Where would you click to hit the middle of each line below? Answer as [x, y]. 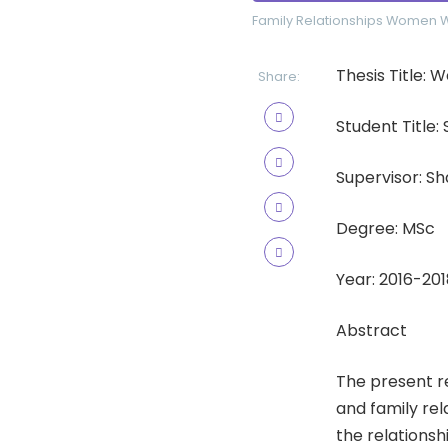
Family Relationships [317, 20]
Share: [279, 76]
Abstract [371, 330]
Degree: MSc [385, 228]
